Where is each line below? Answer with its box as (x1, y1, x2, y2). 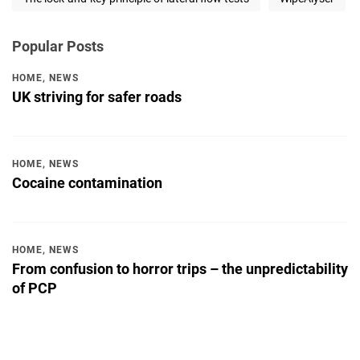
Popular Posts (12, 38, 104, 55)
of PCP (12, 280, 57, 297)
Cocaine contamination (12, 174, 162, 192)
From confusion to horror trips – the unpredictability (12, 260, 348, 278)
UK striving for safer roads (12, 88, 182, 106)
